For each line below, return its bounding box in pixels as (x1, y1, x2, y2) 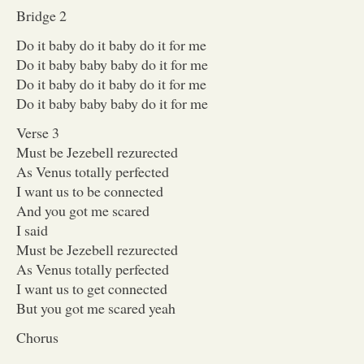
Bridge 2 (16, 5, 67, 25)
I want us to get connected (16, 278, 167, 298)
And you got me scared (16, 200, 149, 220)
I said (16, 219, 48, 240)
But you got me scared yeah (16, 297, 175, 318)
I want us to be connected (16, 180, 163, 201)
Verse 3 (16, 122, 59, 142)
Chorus (16, 327, 58, 347)
